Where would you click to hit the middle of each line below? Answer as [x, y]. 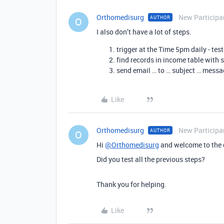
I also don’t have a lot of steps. [144, 32]
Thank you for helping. [131, 184]
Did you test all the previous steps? [151, 159]
